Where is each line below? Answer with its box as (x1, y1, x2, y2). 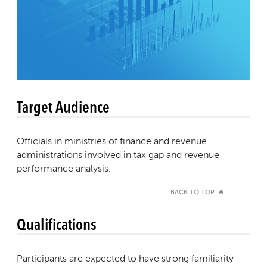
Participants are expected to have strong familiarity (17, 252, 234, 264)
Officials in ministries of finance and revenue (17, 135, 207, 147)
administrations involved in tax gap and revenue (17, 148, 219, 160)
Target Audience (17, 94, 110, 118)
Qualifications (17, 212, 97, 235)
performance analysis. (17, 162, 111, 174)
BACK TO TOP (170, 189, 215, 196)
